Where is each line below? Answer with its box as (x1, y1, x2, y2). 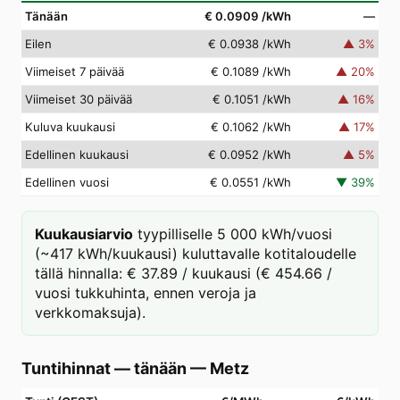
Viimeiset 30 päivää (25, 92, 132, 106)
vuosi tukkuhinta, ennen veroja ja (35, 284, 256, 302)
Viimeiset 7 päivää (25, 64, 124, 79)
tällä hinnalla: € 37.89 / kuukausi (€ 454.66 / (35, 264, 332, 282)
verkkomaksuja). (35, 304, 146, 321)
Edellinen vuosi (25, 175, 109, 189)
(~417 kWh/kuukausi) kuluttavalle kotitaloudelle (35, 245, 356, 262)
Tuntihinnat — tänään (21, 359, 187, 378)
